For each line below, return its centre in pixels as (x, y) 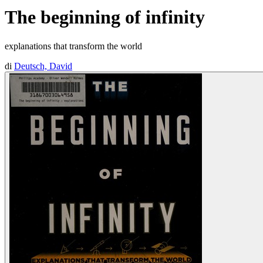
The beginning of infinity (105, 17)
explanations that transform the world (73, 46)
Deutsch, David (43, 66)
